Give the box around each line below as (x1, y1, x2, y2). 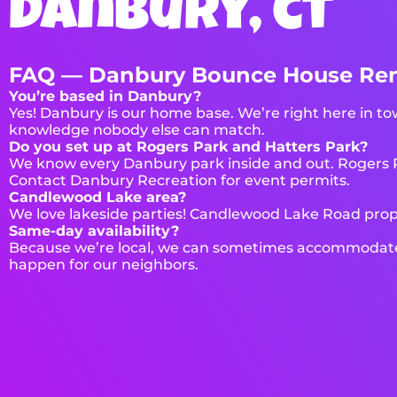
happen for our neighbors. (9, 255, 198, 273)
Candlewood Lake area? (9, 188, 186, 206)
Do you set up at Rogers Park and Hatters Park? (9, 137, 368, 155)
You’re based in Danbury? (9, 87, 201, 105)
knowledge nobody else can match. (9, 121, 265, 138)
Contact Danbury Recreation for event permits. (9, 171, 350, 189)
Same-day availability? (9, 222, 179, 239)
